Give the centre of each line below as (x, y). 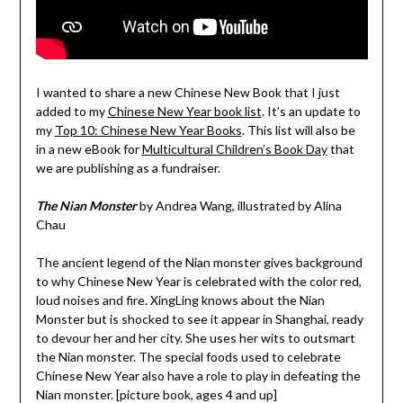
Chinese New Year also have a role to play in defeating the (198, 376)
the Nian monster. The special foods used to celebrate (188, 357)
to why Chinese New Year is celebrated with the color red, (198, 282)
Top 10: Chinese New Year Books (148, 130)
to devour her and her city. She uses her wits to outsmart (195, 338)
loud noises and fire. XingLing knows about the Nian (180, 300)
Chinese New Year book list (184, 112)
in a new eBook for (89, 149)
